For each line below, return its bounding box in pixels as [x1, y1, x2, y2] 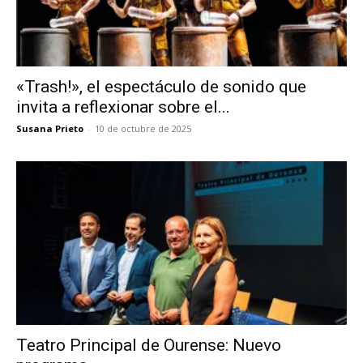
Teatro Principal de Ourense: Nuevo [16, 335, 281, 355]
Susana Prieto [16, 122, 83, 135]
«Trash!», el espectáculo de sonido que [16, 77, 306, 97]
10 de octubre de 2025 [95, 122, 191, 135]
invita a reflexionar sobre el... [16, 97, 230, 117]
